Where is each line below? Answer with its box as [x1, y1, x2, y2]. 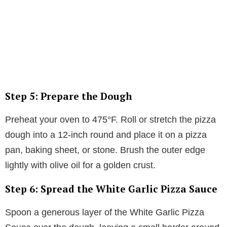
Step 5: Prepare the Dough [5, 89, 132, 102]
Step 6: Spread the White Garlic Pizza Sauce [5, 182, 217, 195]
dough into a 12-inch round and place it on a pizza [5, 129, 207, 140]
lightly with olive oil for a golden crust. [5, 160, 156, 170]
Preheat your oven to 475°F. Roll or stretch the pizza [5, 114, 216, 125]
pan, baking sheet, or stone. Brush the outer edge [5, 144, 205, 155]
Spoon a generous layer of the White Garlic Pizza [5, 207, 204, 217]
